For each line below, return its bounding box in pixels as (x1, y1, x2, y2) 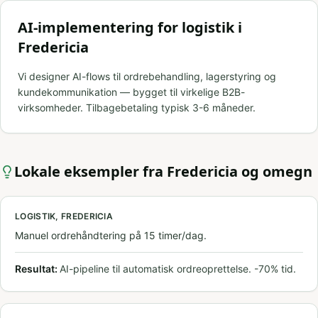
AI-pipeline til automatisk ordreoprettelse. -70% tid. (60, 263, 296, 275)
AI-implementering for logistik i (18, 18, 242, 37)
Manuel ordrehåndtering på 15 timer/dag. (15, 229, 207, 241)
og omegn (238, 162, 312, 181)
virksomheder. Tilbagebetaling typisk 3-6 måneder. (18, 102, 256, 114)
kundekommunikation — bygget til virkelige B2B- (18, 86, 245, 98)
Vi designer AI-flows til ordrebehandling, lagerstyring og (18, 70, 276, 82)
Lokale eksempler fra (14, 162, 167, 181)
